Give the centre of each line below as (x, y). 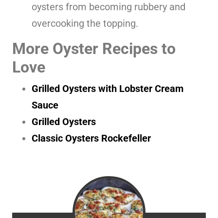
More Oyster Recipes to (94, 48)
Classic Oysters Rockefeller (91, 138)
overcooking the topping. (85, 23)
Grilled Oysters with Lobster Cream (108, 88)
